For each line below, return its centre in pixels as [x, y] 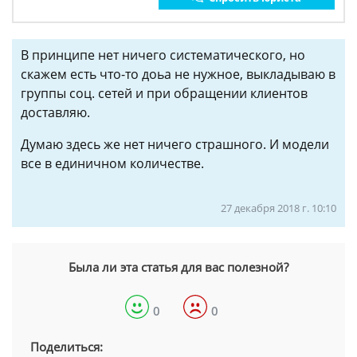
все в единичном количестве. [112, 164]
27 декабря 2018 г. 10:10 [279, 208]
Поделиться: [67, 347]
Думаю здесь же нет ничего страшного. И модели [175, 145]
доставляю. [55, 113]
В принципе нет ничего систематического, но [163, 55]
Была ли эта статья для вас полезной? [178, 267]
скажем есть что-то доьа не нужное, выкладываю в [178, 75]
